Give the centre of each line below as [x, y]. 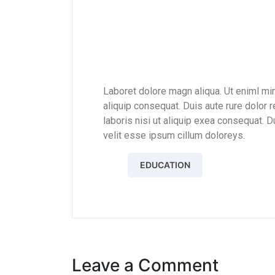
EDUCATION [165, 165]
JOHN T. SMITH [217, 21]
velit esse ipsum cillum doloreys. [174, 136]
